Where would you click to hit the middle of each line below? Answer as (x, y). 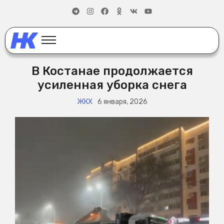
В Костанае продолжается (112, 71)
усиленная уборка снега (112, 85)
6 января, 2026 (122, 102)
